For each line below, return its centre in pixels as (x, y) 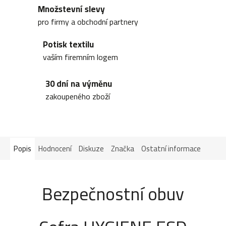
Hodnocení (55, 148)
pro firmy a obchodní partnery (88, 22)
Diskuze (91, 148)
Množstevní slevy (71, 9)
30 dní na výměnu (79, 83)
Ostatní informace (171, 148)
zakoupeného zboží (78, 96)
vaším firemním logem (80, 57)
